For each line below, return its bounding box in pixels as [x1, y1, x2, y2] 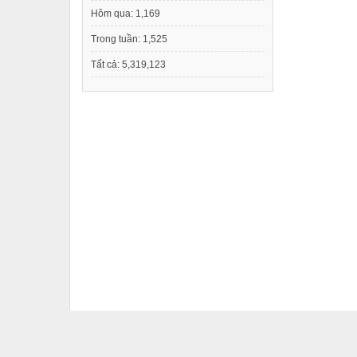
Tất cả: [91, 59, 122, 70]
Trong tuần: [91, 33, 143, 45]
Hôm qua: [91, 8, 135, 19]
